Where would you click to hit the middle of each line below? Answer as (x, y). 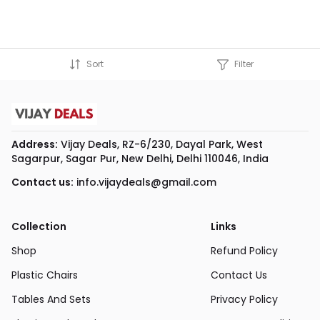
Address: (35, 144)
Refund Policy (244, 250)
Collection (39, 226)
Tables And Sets (51, 299)
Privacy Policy (244, 299)
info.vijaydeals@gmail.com (146, 182)
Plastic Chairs (45, 275)
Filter (244, 64)
